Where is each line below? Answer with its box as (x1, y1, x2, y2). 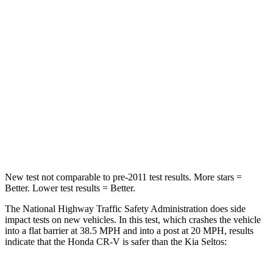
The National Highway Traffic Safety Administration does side (5, 203, 246, 214)
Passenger (158, 21, 191, 30)
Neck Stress (63, 105, 101, 114)
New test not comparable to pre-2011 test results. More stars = (5, 171, 242, 182)
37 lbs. (136, 133, 159, 142)
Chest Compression (50, 77, 115, 86)
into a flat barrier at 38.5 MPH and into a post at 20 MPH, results (5, 225, 253, 236)
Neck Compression (51, 133, 113, 142)
